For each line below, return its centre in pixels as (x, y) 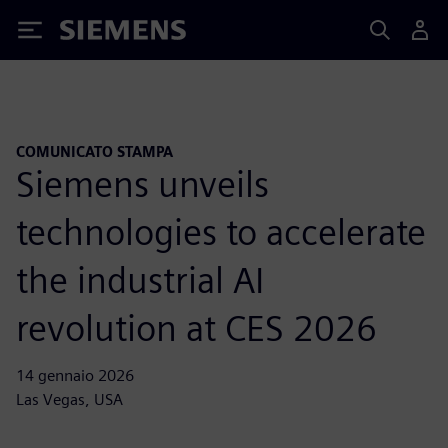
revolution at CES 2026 (196, 327)
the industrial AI (140, 279)
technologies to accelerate (221, 231)
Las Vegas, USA (69, 399)
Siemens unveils (142, 183)
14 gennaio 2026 (75, 375)
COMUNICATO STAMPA (94, 151)
